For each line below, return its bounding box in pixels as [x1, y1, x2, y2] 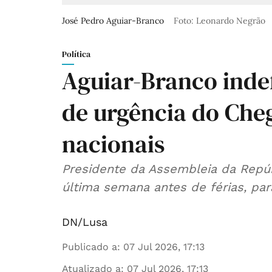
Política [62, 48, 90, 61]
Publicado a [62, 241, 117, 253]
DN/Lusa [62, 216, 107, 229]
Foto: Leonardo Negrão [174, 15, 265, 27]
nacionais [62, 127, 165, 161]
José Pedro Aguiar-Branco [62, 15, 166, 27]
